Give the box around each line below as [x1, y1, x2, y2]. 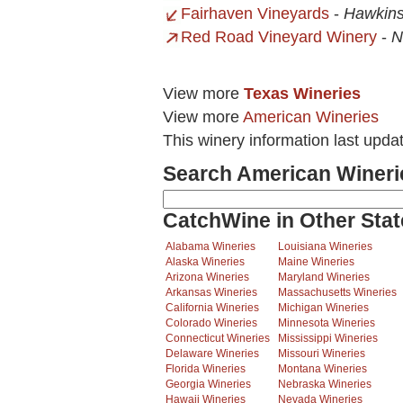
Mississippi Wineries [278, 333, 378, 345]
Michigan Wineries [278, 302, 369, 314]
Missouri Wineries [278, 348, 365, 360]
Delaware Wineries [166, 348, 259, 360]
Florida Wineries [166, 363, 246, 375]
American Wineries [243, 108, 379, 127]
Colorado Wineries [166, 318, 257, 329]
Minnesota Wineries [278, 318, 375, 329]
